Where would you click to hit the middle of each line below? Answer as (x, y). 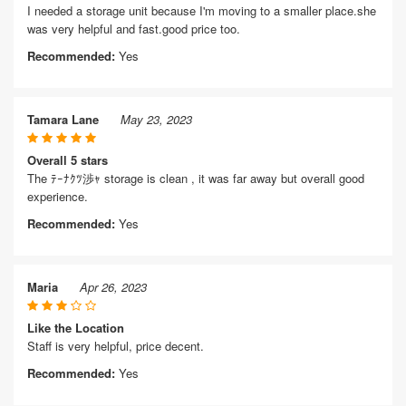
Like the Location (76, 328)
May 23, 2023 (156, 119)
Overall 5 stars (68, 160)
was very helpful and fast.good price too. (134, 29)
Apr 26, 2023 (113, 287)
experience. (58, 196)
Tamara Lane (63, 119)
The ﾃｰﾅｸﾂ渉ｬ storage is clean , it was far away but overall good (196, 178)
